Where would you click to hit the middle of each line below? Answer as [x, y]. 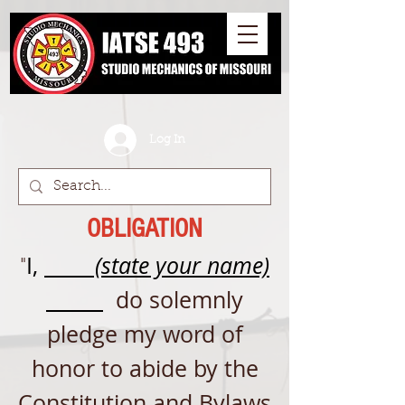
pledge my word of [145, 334]
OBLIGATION [145, 229]
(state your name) [157, 265]
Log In [167, 140]
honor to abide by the [145, 368]
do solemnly [179, 300]
